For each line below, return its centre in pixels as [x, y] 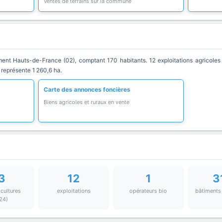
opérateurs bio [148, 191]
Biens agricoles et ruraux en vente [87, 102]
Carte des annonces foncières [87, 89]
